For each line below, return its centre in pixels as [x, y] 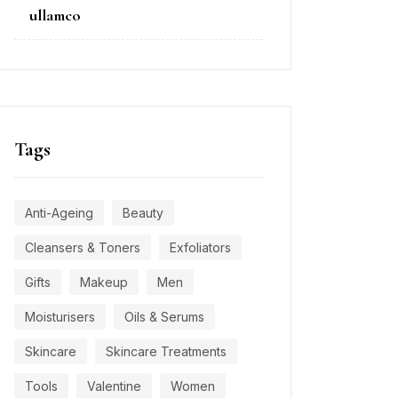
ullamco [55, 15]
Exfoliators [200, 247]
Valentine [114, 386]
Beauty [143, 212]
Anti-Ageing [59, 212]
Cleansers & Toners [83, 247]
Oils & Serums [164, 316]
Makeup [104, 282]
